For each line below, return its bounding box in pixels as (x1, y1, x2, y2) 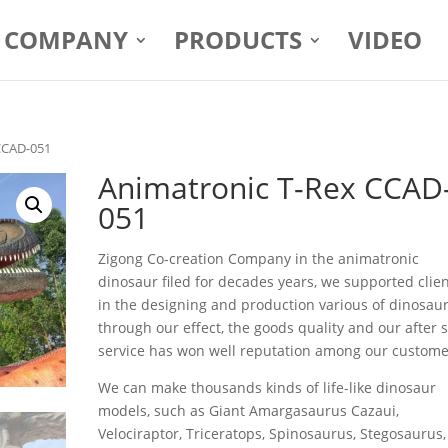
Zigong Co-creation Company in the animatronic (98, 248, 420, 268)
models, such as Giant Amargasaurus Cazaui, (98, 400, 400, 420)
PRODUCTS (173, 23, 302, 56)
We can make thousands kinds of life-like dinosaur (98, 377, 437, 397)
